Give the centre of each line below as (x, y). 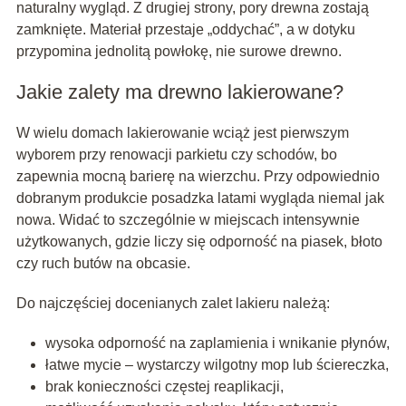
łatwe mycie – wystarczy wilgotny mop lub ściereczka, (217, 365)
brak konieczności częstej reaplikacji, (164, 387)
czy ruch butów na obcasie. (103, 264)
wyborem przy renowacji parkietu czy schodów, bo (176, 155)
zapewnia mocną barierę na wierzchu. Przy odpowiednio (198, 177)
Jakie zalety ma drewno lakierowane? (179, 92)
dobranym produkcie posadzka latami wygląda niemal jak (200, 198)
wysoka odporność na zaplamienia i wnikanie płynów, (217, 343)
